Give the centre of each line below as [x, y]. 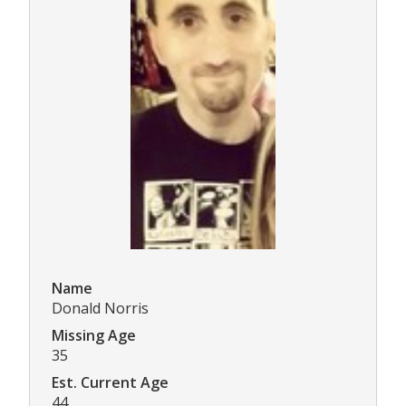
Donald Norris [100, 309]
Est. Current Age [110, 383]
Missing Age [94, 336]
